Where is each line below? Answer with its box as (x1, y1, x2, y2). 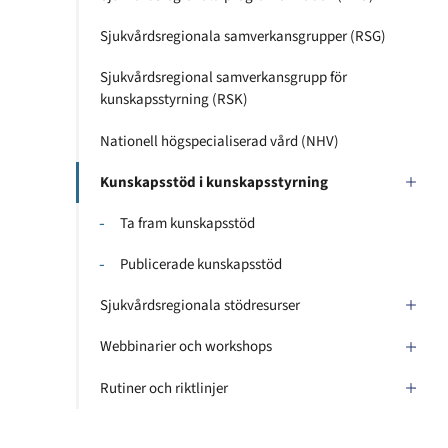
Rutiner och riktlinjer (100, 377, 228, 399)
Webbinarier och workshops (100, 336, 272, 358)
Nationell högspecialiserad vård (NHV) (100, 130, 339, 152)
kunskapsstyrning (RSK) (100, 89, 248, 111)
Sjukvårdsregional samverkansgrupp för (100, 67, 347, 89)
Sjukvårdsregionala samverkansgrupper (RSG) (100, 26, 386, 48)
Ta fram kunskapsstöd (120, 212, 255, 234)
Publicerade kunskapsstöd (120, 254, 282, 276)
